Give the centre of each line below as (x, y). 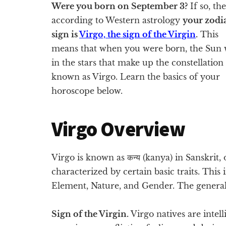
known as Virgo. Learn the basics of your (136, 77)
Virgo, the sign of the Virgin (137, 34)
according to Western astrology (117, 20)
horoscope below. (87, 91)
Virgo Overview (118, 129)
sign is (65, 34)
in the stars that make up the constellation (137, 63)
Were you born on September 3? (120, 6)
